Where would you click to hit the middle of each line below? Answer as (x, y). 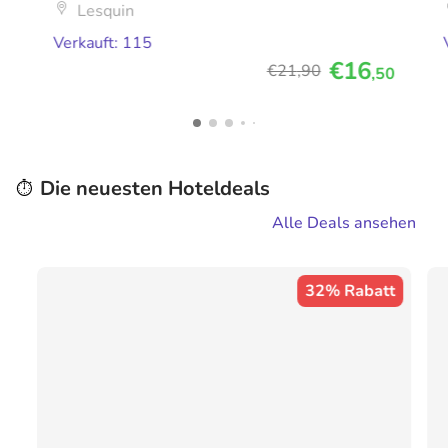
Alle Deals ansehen (344, 223)
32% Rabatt (349, 291)
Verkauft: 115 (103, 43)
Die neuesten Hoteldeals (155, 188)
